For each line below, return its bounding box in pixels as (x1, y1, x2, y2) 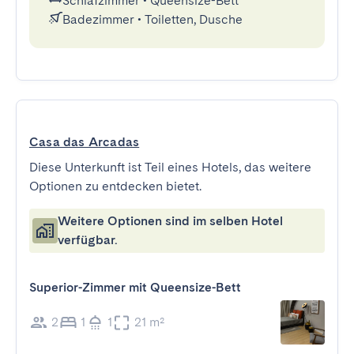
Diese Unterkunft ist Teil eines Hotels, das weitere (29, 160, 311, 175)
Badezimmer (62, 12, 134, 27)
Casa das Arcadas (29, 134, 140, 149)
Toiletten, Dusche (145, 12, 243, 27)
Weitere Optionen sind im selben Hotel (58, 213, 283, 228)
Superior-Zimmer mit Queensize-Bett (29, 280, 241, 295)
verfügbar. (58, 232, 118, 247)
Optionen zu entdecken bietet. (29, 179, 201, 194)
